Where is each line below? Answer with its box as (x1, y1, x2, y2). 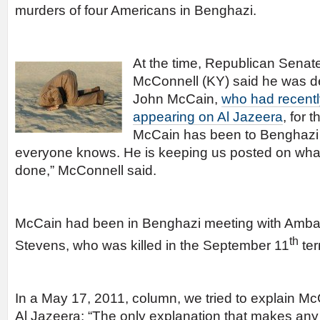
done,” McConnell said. (15, 163, 156, 178)
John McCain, (133, 91, 221, 106)
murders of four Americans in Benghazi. (15, 3, 256, 18)
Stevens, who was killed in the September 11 (15, 238, 289, 254)
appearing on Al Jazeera (133, 109, 283, 124)
